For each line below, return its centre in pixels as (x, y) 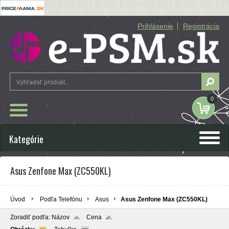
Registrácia (201, 26)
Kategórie (26, 139)
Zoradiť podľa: (31, 217)
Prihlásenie (155, 26)
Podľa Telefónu (61, 200)
